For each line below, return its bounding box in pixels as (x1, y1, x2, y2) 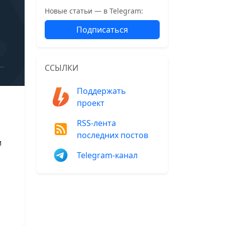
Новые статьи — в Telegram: (45, 6, 143, 16)
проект (77, 97, 104, 108)
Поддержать (77, 85, 126, 96)
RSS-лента (77, 118, 116, 129)
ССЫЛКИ (45, 62, 78, 73)
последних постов (77, 130, 148, 141)
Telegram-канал (77, 150, 138, 161)
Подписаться (76, 24, 128, 35)
